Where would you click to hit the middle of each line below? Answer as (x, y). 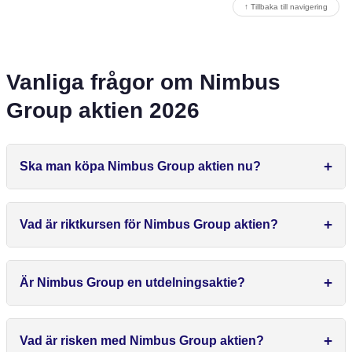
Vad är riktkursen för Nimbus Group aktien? (149, 225)
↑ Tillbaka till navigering (286, 7)
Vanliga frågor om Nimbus (143, 82)
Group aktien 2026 (103, 111)
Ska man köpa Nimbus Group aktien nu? (140, 167)
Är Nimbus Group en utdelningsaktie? (132, 283)
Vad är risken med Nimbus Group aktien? (142, 341)
